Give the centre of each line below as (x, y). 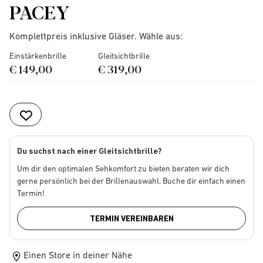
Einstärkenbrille (38, 56)
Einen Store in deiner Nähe (78, 254)
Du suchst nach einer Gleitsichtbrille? (90, 151)
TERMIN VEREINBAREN (131, 218)
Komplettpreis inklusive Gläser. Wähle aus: (96, 36)
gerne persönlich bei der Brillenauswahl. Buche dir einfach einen (131, 181)
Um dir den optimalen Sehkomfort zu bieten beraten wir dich (123, 168)
